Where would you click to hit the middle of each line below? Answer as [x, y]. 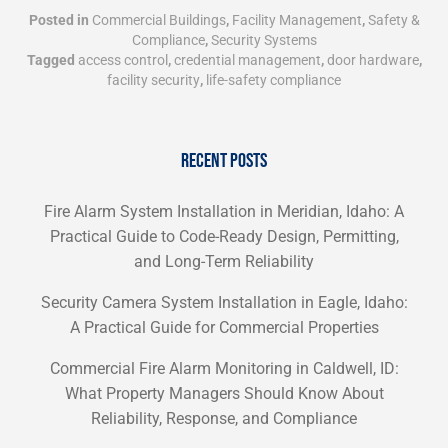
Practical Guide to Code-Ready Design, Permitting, [224, 236]
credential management [247, 60]
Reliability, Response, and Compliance [224, 418]
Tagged [52, 60]
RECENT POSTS [224, 161]
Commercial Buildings [158, 20]
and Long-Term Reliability [224, 261]
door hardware [372, 60]
